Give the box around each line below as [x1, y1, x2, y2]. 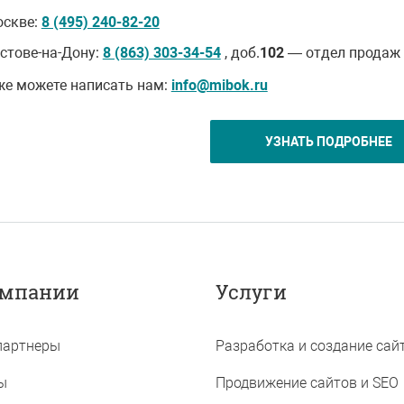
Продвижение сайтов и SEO [216, 374, 399, 391]
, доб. [220, 44, 260, 61]
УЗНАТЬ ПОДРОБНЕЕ [265, 134, 393, 149]
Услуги [216, 279, 287, 305]
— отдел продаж [283, 44, 400, 61]
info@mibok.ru [170, 77, 268, 94]
